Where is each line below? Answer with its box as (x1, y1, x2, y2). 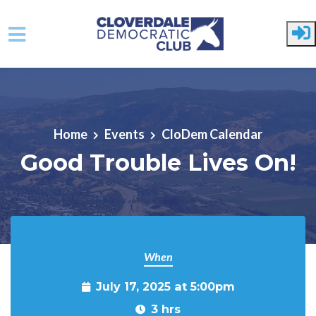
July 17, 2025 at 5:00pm (95, 279, 235, 293)
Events (104, 126, 145, 142)
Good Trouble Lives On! (20, 148, 296, 176)
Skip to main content (11, 80, 122, 95)
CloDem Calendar (162, 126, 262, 142)
